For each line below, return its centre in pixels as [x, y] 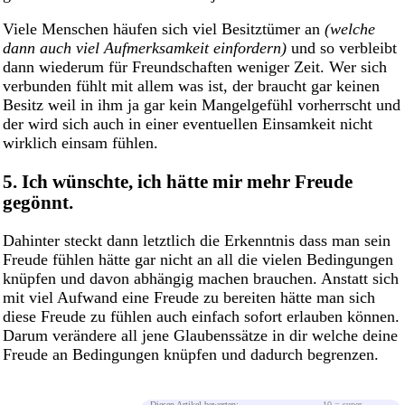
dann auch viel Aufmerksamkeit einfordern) [145, 47]
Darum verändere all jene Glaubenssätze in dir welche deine [200, 336]
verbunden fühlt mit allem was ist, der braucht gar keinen [191, 85]
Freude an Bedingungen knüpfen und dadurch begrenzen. [191, 355]
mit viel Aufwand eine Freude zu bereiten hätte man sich [189, 298]
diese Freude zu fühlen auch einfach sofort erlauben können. [201, 317]
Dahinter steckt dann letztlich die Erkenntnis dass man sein [197, 241]
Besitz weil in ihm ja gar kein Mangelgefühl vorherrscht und [202, 104]
